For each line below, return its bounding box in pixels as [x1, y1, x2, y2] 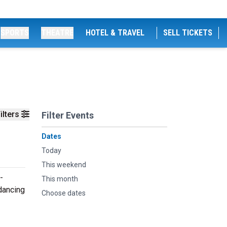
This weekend [42, 161, 86, 169]
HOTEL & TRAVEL [86, 28, 144, 37]
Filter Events [42, 110, 94, 121]
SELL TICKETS [163, 28, 212, 37]
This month [42, 175, 78, 183]
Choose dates [42, 189, 86, 197]
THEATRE [41, 28, 73, 37]
